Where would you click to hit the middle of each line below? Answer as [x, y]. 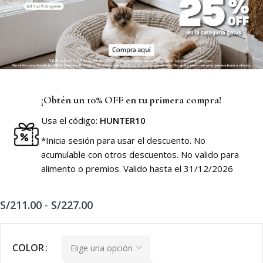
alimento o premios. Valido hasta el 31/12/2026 [137, 169]
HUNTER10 [123, 121]
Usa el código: [70, 121]
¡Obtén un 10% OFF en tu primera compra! [131, 100]
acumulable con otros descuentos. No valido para [140, 155]
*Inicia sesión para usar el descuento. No [123, 141]
